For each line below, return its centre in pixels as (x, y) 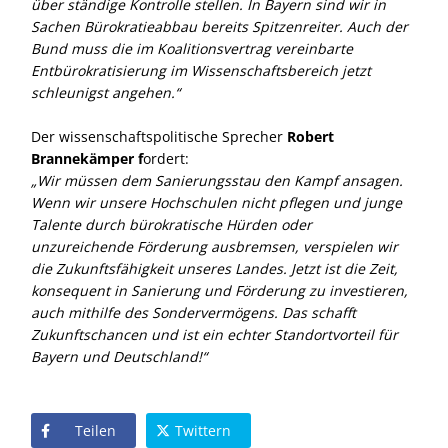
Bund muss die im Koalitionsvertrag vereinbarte (192, 48)
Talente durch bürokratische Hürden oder (171, 224)
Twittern (203, 430)
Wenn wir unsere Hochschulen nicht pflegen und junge (216, 202)
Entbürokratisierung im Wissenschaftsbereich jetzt (201, 70)
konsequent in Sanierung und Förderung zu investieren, (219, 290)
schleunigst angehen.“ (105, 92)
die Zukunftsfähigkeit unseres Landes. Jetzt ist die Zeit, (214, 268)
